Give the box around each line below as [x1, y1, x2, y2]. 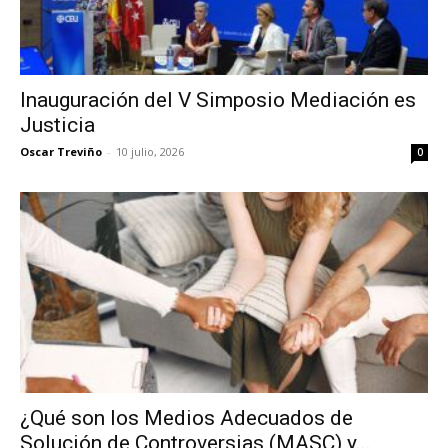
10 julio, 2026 [116, 143, 184, 159]
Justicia [20, 112, 95, 137]
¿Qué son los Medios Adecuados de [20, 406, 353, 431]
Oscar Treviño [20, 143, 102, 159]
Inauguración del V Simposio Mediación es [20, 87, 416, 112]
